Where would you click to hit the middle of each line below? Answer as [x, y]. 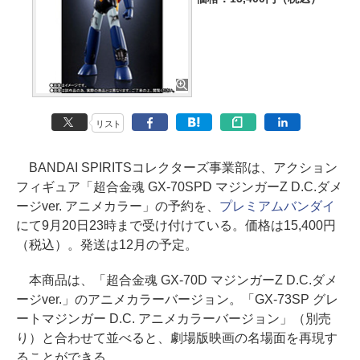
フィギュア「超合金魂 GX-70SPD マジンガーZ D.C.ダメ [179, 187]
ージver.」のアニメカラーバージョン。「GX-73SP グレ [177, 299]
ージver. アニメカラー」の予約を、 [118, 206]
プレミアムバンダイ [277, 206]
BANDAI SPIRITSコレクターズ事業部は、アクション [177, 168]
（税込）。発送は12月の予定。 [107, 245]
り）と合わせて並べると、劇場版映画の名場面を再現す [177, 338]
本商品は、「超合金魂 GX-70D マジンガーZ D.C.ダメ [177, 280]
